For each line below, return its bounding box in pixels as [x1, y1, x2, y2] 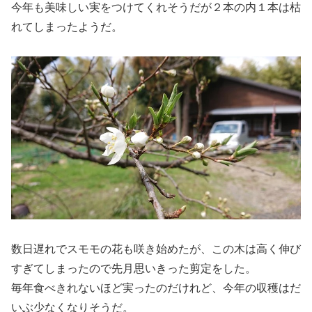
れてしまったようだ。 [11, 20, 123, 33]
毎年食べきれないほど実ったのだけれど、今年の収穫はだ [11, 282, 301, 295]
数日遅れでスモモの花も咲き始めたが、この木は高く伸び [11, 243, 301, 256]
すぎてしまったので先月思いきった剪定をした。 [11, 263, 256, 275]
